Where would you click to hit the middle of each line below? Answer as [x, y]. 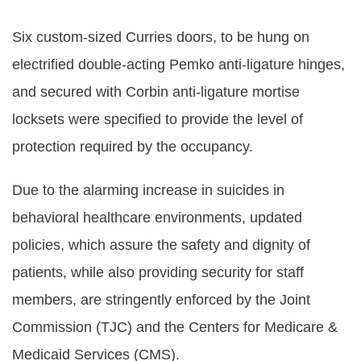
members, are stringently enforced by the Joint [161, 300]
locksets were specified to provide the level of [158, 119]
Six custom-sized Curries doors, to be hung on [161, 37]
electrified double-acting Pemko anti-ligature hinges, [178, 64]
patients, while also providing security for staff [158, 272]
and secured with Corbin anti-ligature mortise [156, 92]
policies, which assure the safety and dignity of [161, 245]
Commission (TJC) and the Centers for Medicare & [175, 327]
